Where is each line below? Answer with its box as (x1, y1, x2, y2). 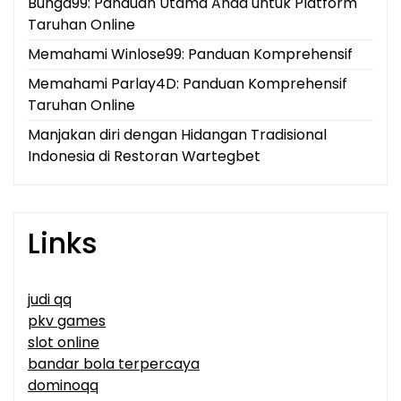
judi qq (28, 289, 72, 311)
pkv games (28, 311, 106, 332)
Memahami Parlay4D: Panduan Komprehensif (28, 73, 347, 95)
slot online (28, 332, 99, 354)
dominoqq (28, 375, 98, 397)
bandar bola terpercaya (28, 354, 200, 375)
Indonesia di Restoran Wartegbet (28, 146, 260, 167)
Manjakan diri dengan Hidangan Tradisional (28, 124, 327, 146)
